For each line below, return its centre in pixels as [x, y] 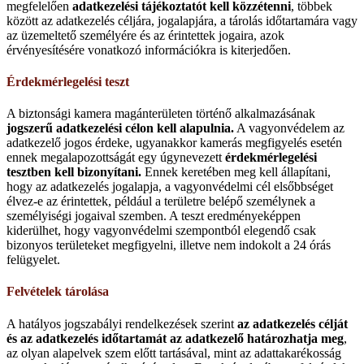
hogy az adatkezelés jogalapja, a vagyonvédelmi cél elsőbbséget [170, 187]
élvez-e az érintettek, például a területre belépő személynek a [161, 201]
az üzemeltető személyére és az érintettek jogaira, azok [145, 35]
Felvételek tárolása [58, 292]
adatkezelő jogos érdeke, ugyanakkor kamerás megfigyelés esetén [174, 143]
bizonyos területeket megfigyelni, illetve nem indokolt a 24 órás [169, 245]
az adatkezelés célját [292, 323]
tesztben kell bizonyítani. [74, 172]
